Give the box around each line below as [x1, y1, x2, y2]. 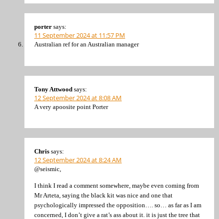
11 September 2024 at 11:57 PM [34, 31, 125, 40]
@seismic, [34, 165, 61, 173]
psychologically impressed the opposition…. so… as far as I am [34, 201, 201, 209]
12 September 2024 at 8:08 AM [34, 93, 122, 102]
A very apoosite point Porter [34, 103, 108, 110]
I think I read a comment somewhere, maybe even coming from [34, 181, 199, 189]
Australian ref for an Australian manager [34, 41, 139, 48]
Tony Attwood [34, 85, 72, 93]
